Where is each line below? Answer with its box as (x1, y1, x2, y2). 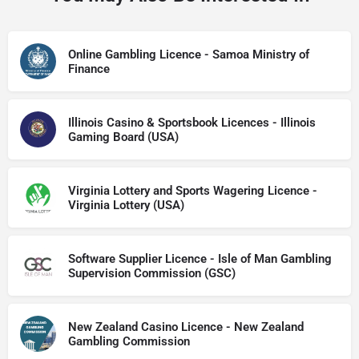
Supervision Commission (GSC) (68, 265, 236, 280)
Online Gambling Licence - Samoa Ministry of (68, 46, 309, 62)
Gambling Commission (68, 333, 190, 349)
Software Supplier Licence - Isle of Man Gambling (68, 251, 332, 266)
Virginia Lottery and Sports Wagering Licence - (68, 183, 317, 198)
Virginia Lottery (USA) (68, 197, 184, 212)
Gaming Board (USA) (68, 129, 179, 144)
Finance (68, 61, 110, 76)
